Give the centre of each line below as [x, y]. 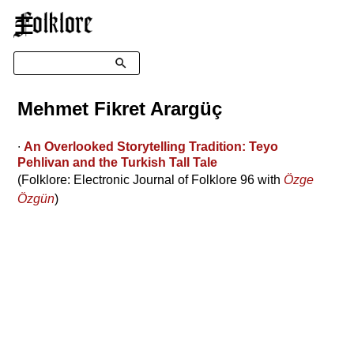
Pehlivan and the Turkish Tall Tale [118, 162]
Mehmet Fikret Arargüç [120, 108]
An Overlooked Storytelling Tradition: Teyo [151, 146]
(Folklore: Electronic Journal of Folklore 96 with [151, 179]
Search [34, 56]
